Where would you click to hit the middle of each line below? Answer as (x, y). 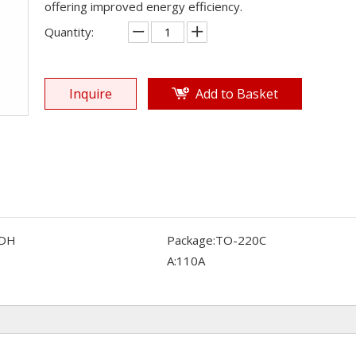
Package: (191, 240)
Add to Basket (237, 94)
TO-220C (241, 240)
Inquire (91, 94)
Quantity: (69, 32)
